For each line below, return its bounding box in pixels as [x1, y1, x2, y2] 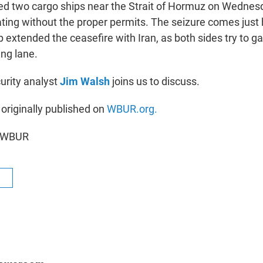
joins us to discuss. [110, 75, 200, 87]
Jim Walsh [60, 75, 110, 87]
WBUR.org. [107, 103, 157, 115]
